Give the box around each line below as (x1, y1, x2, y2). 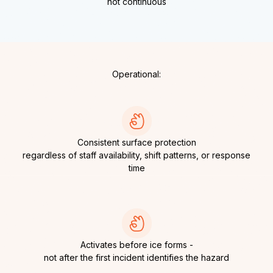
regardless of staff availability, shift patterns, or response (23, 150, 250, 161)
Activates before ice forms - (80, 239, 193, 250)
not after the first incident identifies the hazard (44, 252, 229, 263)
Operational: (112, 69, 161, 80)
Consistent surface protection (77, 137, 196, 148)
